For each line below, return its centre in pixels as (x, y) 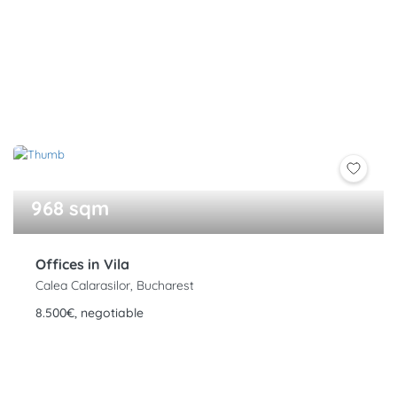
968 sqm (70, 209)
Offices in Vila (82, 265)
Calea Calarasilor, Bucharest (115, 286)
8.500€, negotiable (90, 313)
